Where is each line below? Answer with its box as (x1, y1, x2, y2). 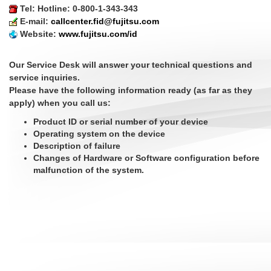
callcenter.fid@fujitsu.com (51, 16, 159, 26)
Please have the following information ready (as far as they (9, 85, 252, 95)
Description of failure (33, 141, 120, 151)
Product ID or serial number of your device (33, 117, 208, 126)
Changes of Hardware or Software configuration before (33, 153, 260, 163)
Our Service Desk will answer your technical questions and (9, 60, 252, 70)
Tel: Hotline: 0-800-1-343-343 (18, 4, 138, 13)
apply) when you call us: (9, 98, 111, 108)
